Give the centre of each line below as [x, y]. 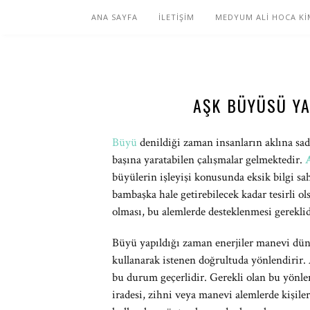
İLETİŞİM [176, 17]
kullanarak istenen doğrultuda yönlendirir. [210, 260]
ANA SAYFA [115, 17]
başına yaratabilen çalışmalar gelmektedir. [209, 160]
